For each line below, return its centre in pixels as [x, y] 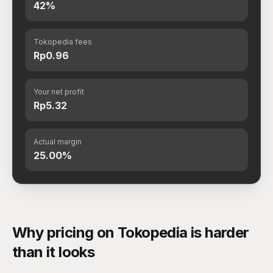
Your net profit [59, 92]
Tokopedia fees [63, 42]
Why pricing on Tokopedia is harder [131, 232]
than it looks [54, 252]
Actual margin [58, 142]
